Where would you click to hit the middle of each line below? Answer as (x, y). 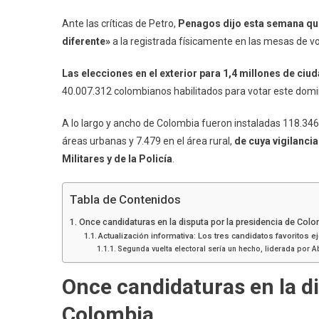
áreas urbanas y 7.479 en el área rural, (148, 141)
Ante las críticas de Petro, (120, 23)
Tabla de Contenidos (125, 200)
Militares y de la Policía (117, 158)
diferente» (86, 41)
